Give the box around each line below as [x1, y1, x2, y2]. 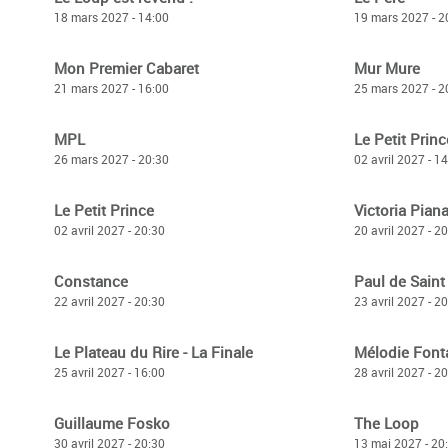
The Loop [354, 413, 419, 433]
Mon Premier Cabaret [54, 58, 199, 78]
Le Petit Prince [54, 200, 154, 220]
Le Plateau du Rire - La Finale [54, 342, 253, 362]
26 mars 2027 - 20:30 [54, 151, 169, 167]
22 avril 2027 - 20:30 [54, 293, 165, 309]
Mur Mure [354, 58, 420, 78]
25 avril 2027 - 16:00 [54, 364, 165, 380]
